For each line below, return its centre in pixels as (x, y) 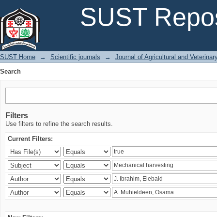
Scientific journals (75, 57)
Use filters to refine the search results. (59, 124)
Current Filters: (30, 139)
